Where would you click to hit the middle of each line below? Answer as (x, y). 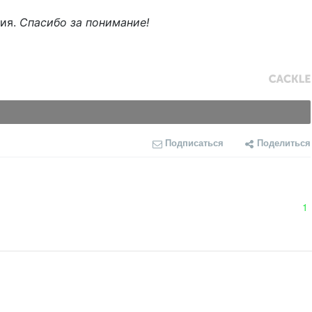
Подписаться (194, 143)
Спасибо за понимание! (84, 23)
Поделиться (284, 143)
